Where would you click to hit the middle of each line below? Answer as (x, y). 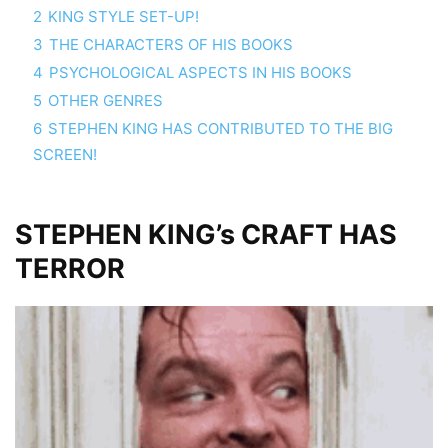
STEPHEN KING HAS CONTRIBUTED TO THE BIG (220, 128)
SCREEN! (65, 154)
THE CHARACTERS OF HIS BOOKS (171, 44)
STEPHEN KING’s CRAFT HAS (206, 234)
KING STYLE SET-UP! (123, 16)
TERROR (70, 268)
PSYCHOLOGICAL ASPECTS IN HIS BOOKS (200, 72)
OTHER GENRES (105, 100)
